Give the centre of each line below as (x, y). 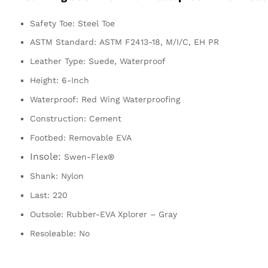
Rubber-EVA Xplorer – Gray (122, 214)
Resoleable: (53, 233)
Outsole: (47, 214)
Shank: (44, 176)
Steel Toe (96, 23)
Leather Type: (58, 61)
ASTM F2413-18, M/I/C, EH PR (159, 42)
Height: (44, 80)
